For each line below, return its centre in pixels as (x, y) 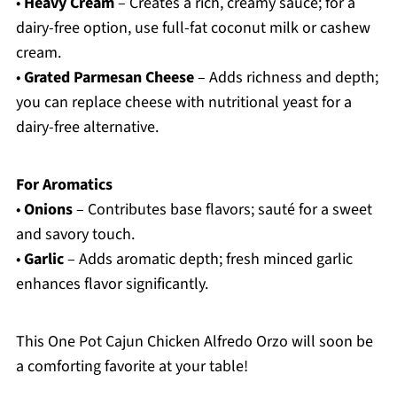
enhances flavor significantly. (112, 284)
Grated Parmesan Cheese (109, 78)
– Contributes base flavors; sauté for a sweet (222, 210)
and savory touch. (75, 235)
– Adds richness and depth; (286, 78)
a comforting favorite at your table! (132, 367)
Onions (48, 210)
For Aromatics (64, 185)
